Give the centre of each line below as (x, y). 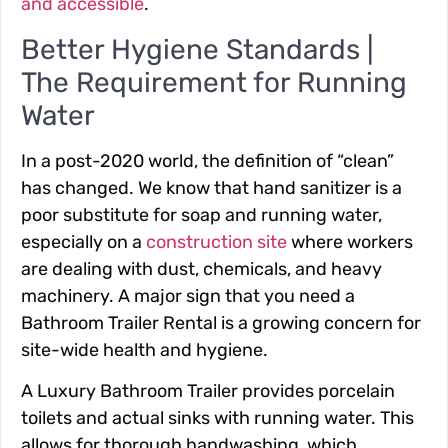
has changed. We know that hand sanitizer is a (211, 187)
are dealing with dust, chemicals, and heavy (201, 268)
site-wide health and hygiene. (144, 349)
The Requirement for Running (214, 82)
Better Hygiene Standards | (197, 49)
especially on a (83, 241)
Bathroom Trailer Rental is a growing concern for (221, 322)
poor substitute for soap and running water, (201, 214)
